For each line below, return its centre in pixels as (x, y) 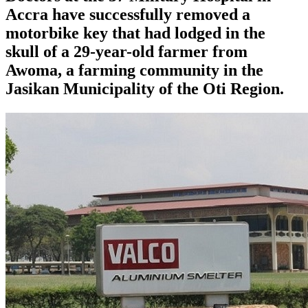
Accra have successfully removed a (128, 14)
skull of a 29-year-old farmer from (126, 51)
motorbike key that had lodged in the (135, 33)
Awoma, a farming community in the (134, 70)
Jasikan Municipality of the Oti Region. (145, 88)
